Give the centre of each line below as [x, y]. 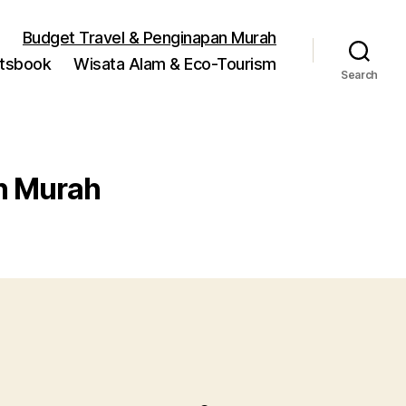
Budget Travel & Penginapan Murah [149, 37]
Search [359, 74]
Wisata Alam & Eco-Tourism [175, 63]
